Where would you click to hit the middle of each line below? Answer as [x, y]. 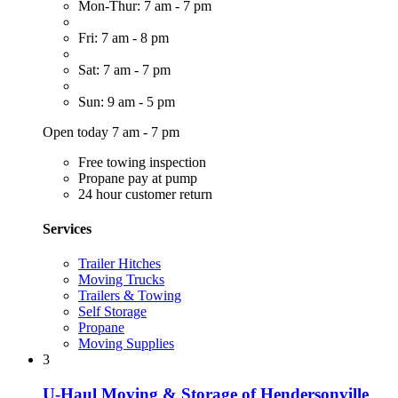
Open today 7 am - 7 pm [111, 131]
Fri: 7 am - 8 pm [123, 37]
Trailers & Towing [130, 296]
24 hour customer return [145, 194]
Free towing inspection [142, 162]
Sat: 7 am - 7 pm [124, 69]
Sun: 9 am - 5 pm [127, 101]
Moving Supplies [126, 344]
